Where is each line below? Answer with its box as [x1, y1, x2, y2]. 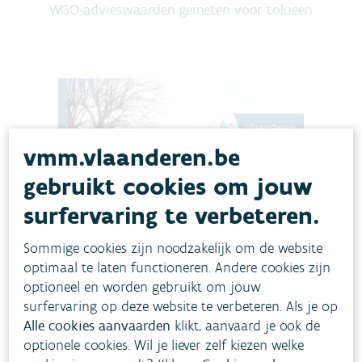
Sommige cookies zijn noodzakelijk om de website [23, 238, 323, 257]
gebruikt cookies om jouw [23, 170, 314, 201]
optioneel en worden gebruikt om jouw [23, 277, 262, 296]
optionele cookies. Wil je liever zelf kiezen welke [23, 335, 305, 354]
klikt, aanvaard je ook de [170, 316, 321, 335]
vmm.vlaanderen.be [23, 141, 241, 172]
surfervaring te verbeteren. [23, 200, 321, 230]
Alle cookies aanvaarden [23, 316, 171, 335]
